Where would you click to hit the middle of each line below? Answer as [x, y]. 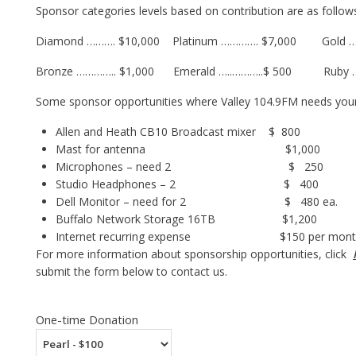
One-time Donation [87, 319]
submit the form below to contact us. [132, 271]
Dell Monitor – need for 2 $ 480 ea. [197, 201]
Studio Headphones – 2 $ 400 [187, 184]
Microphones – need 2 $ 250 [190, 166]
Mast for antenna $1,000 [188, 149]
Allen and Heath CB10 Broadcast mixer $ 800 [178, 132]
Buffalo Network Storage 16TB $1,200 [186, 219]
